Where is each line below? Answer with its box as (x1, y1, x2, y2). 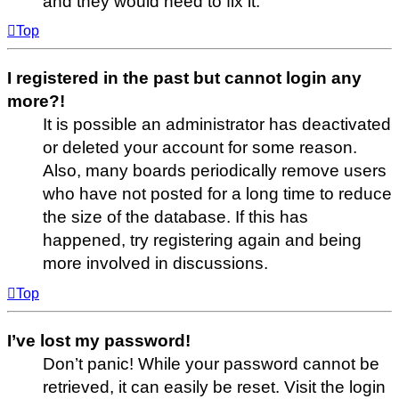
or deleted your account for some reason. (43, 138, 357, 158)
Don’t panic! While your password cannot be (43, 354, 379, 374)
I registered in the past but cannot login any (7, 69, 362, 88)
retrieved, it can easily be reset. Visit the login (43, 378, 386, 397)
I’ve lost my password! (7, 331, 191, 351)
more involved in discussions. (43, 254, 268, 273)
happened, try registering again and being (43, 231, 362, 250)
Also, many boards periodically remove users (43, 161, 387, 181)
